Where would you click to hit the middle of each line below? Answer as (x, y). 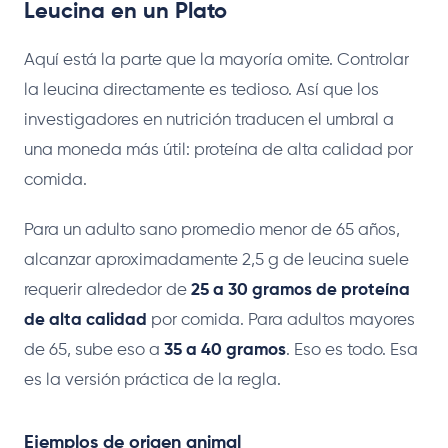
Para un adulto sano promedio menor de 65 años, (212, 230)
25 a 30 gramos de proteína (300, 290)
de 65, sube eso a (94, 350)
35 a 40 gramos (225, 350)
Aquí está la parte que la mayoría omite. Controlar (216, 60)
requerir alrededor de (107, 290)
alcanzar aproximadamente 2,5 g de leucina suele (216, 260)
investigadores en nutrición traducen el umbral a (209, 120)
